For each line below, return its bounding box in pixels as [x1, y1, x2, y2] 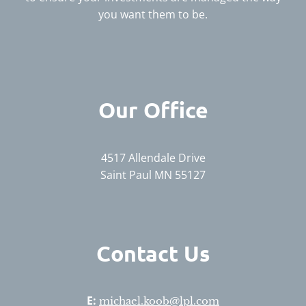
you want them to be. [98, 7, 208, 23]
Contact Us [96, 239, 210, 267]
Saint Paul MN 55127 [100, 167, 206, 182]
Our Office [98, 96, 208, 124]
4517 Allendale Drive [100, 150, 206, 165]
